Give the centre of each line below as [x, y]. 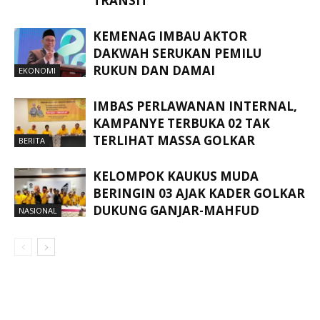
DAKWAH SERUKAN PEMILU [177, 54]
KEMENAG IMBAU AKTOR [170, 36]
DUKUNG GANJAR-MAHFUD [176, 211]
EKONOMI [37, 70]
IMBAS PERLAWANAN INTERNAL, [195, 106]
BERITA [32, 140]
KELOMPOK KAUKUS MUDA [176, 176]
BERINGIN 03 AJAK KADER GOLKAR [199, 194]
